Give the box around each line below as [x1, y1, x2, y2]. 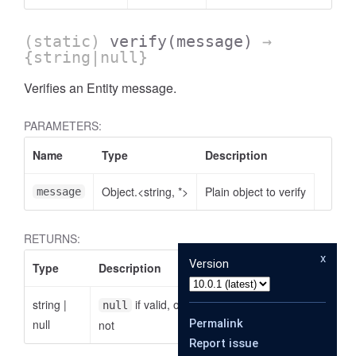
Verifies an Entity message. [24, 79, 176, 97]
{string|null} [24, 48, 148, 67]
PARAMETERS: [24, 118, 102, 133]
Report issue [189, 336, 258, 351]
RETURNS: [24, 230, 80, 246]
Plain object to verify [205, 184, 306, 199]
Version [189, 256, 229, 271]
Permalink [189, 316, 243, 331]
